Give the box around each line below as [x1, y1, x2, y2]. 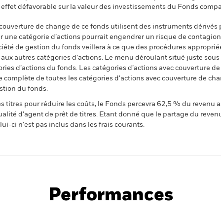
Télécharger [174, 184, 210, 190]
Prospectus [174, 168, 210, 175]
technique [123, 179, 154, 185]
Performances [48, 186, 173, 204]
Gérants [95, 209, 124, 217]
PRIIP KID [73, 168, 103, 175]
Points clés [25, 209, 66, 217]
